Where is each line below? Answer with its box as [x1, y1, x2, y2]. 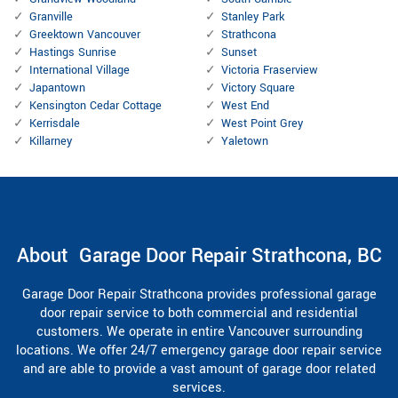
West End [221, 98, 269, 115]
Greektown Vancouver [29, 27, 140, 44]
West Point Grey [221, 115, 303, 132]
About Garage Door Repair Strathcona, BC [16, 242, 382, 271]
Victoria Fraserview [221, 62, 318, 79]
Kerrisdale [29, 115, 80, 132]
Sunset [221, 44, 257, 61]
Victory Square [221, 80, 295, 97]
